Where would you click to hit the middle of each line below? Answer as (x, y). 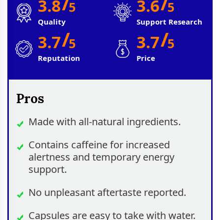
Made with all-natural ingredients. (105, 121)
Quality (52, 21)
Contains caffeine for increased (99, 144)
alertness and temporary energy (101, 157)
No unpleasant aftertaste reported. (107, 192)
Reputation (59, 58)
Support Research (170, 21)
